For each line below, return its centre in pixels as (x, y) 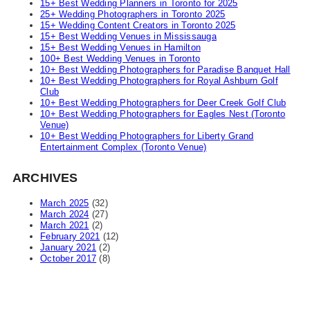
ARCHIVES (45, 178)
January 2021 (69, 248)
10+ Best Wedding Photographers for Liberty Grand (147, 136)
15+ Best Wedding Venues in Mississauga (128, 37)
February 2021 (70, 237)
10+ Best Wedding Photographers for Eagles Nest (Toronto (163, 114)
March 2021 (65, 226)
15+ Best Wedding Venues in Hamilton (121, 48)
